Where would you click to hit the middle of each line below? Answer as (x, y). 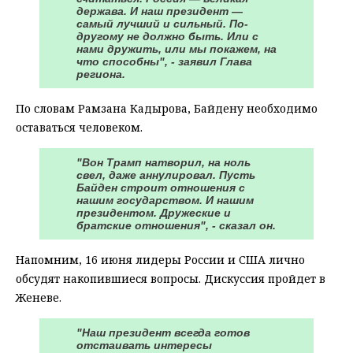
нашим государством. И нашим (165, 200)
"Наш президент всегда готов (163, 332)
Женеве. (39, 297)
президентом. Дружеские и (154, 212)
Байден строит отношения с (161, 187)
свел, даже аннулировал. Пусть (166, 175)
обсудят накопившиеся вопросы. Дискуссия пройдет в (171, 278)
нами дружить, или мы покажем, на (176, 48)
